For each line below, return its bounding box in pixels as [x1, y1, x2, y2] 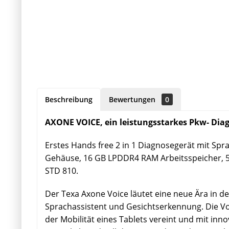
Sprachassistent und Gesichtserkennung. [45, 200, 205, 212]
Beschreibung [45, 94, 93, 104]
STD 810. [45, 165, 78, 176]
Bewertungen [109, 94, 157, 104]
